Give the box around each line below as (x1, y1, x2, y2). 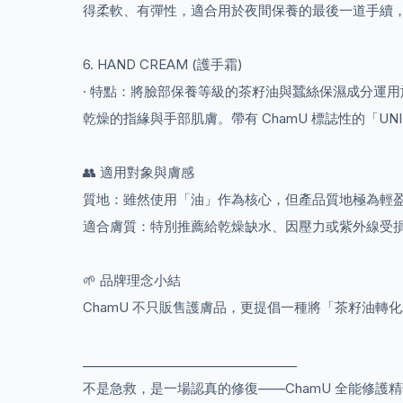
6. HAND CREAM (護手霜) (83, 55, 243, 73)
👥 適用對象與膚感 (83, 163, 194, 181)
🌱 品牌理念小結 (83, 271, 181, 289)
